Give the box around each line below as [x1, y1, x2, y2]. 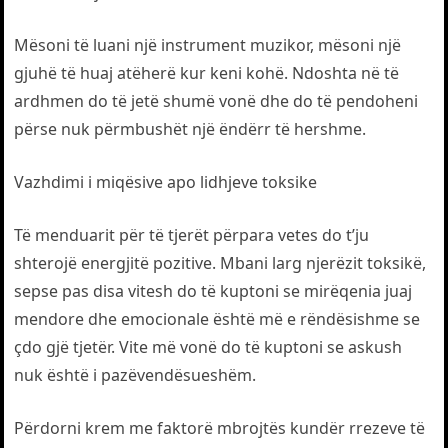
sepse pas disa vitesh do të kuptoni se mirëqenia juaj [14, 280, 413, 302]
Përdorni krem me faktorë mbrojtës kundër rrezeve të [14, 417, 426, 439]
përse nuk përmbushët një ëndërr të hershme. [14, 118, 367, 140]
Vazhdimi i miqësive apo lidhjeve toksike [14, 171, 318, 193]
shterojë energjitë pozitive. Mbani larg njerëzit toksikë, [14, 252, 427, 274]
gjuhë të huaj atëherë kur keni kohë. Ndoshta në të [14, 62, 400, 84]
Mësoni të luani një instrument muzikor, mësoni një [14, 34, 402, 56]
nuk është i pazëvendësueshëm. [14, 364, 257, 386]
